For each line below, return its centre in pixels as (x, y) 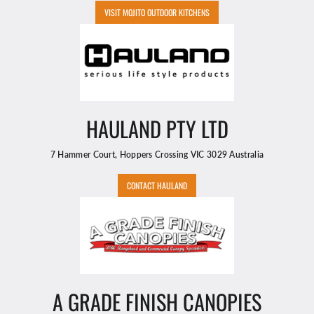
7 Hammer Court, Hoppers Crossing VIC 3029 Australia (157, 155)
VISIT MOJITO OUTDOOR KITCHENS (157, 13)
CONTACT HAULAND (157, 186)
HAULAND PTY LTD (157, 129)
